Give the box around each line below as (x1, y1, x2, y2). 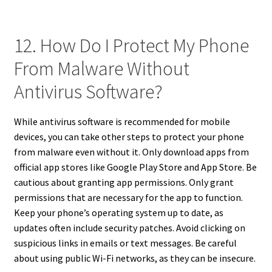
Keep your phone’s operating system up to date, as (13, 206, 223, 219)
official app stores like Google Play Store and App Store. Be (13, 160, 257, 173)
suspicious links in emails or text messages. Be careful (13, 236, 237, 249)
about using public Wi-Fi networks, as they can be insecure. (13, 251, 256, 264)
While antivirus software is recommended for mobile (13, 115, 230, 127)
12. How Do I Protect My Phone (13, 33, 249, 58)
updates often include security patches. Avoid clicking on (13, 221, 245, 234)
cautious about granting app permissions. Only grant (13, 175, 234, 188)
